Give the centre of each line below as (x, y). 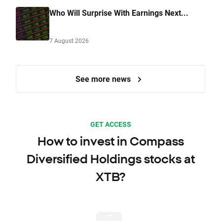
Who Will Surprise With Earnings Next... (119, 13)
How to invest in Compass (110, 141)
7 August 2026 (69, 41)
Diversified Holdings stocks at (110, 159)
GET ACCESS (110, 124)
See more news (104, 79)
